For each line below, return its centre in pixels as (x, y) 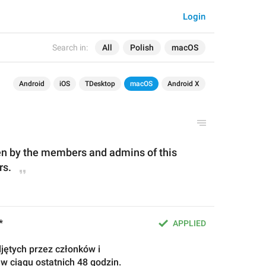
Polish (142, 47)
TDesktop (100, 84)
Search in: (70, 47)
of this (162, 152)
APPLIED (189, 223)
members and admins (94, 152)
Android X (183, 84)
